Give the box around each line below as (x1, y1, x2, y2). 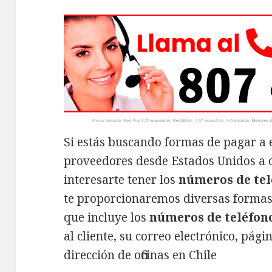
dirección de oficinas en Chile (64, 247, 217, 263)
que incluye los (64, 209, 150, 226)
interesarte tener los (64, 172, 179, 188)
